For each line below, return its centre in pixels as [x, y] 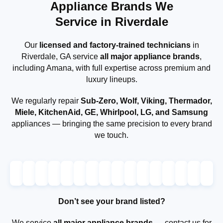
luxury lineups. [111, 79]
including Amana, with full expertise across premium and [111, 68]
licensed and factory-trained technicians [115, 45]
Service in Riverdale [111, 21]
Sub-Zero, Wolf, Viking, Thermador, [146, 101]
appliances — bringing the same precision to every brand [111, 123]
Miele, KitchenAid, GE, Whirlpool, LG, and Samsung [111, 112]
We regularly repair [46, 101]
